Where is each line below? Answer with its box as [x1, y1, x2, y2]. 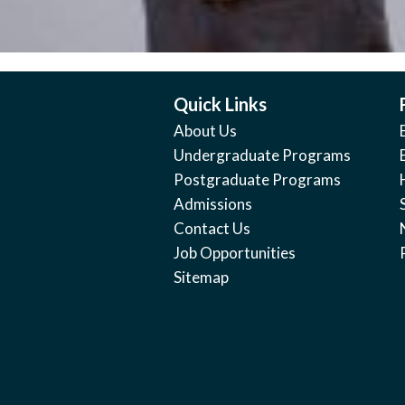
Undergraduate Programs [174, 146, 351, 165]
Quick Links [174, 93, 267, 116]
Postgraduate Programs [174, 170, 341, 190]
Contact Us [174, 219, 250, 239]
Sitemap [174, 268, 229, 287]
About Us [174, 121, 237, 141]
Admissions [174, 194, 252, 214]
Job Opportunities [174, 243, 296, 263]
